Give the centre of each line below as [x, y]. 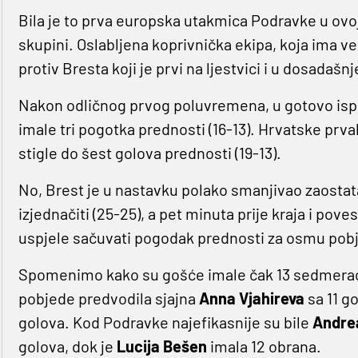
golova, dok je [67, 346]
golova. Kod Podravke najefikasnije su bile [165, 322]
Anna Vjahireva [251, 298]
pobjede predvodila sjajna [108, 298]
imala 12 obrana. [264, 346]
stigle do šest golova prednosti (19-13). [149, 153]
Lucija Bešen [161, 346]
